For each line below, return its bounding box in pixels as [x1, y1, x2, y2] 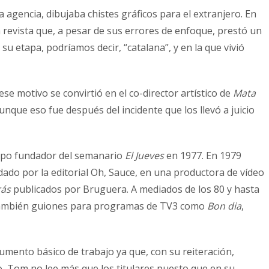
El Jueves [125, 148, 164, 162]
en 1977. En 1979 [164, 148, 241, 162]
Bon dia [207, 199, 241, 213]
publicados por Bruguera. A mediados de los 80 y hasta [13, 182, 259, 196]
